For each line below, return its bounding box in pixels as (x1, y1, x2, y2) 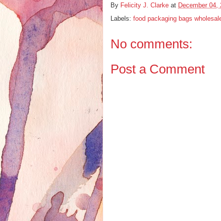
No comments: (110, 37, 192, 52)
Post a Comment (110, 61, 205, 76)
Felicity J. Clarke (120, 1, 169, 9)
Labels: (110, 15, 133, 23)
